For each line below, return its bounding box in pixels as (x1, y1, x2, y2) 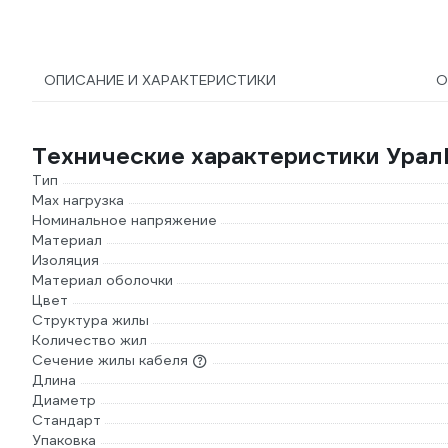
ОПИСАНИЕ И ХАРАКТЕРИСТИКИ (44, 71, 276, 89)
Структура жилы (32, 311, 149, 329)
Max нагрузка (32, 191, 124, 209)
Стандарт (32, 411, 101, 429)
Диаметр (32, 391, 96, 409)
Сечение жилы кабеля (32, 351, 188, 369)
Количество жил (32, 331, 147, 349)
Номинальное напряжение (32, 211, 217, 229)
